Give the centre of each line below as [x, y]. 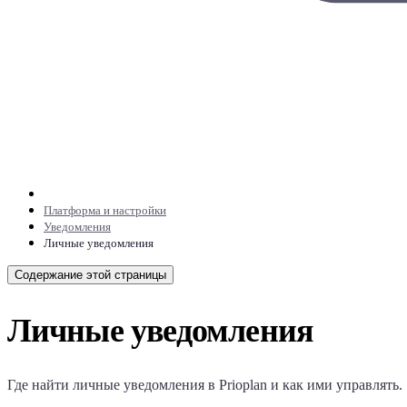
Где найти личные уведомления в [113, 384]
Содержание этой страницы [90, 275]
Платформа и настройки [105, 211]
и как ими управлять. [335, 384]
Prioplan [243, 384]
